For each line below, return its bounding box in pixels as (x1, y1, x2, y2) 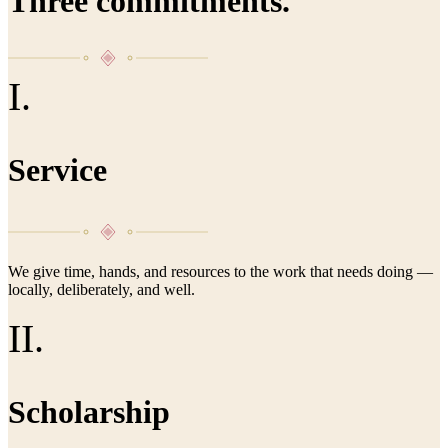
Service (8, 151, 107, 188)
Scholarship (8, 393, 170, 430)
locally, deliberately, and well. (8, 280, 195, 298)
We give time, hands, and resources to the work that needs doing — (8, 262, 433, 280)
